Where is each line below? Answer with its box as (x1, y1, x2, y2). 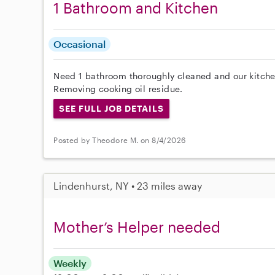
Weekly (53, 257, 87, 269)
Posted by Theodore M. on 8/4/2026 (53, 136, 186, 145)
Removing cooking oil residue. (53, 83, 183, 94)
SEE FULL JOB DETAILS (59, 103, 164, 114)
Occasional (53, 37, 106, 50)
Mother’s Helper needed (53, 217, 221, 236)
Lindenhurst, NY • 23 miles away (53, 179, 203, 192)
